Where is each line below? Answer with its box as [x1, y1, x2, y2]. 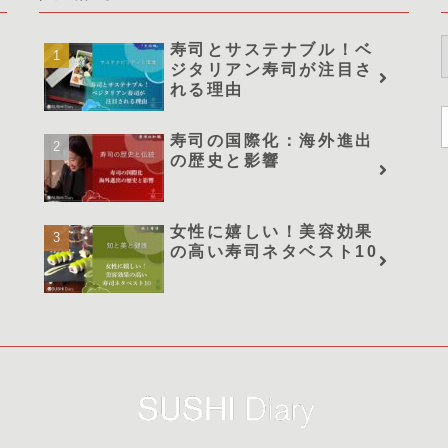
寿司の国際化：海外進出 [169, 131, 374, 149]
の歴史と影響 [169, 151, 281, 169]
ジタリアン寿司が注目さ [169, 60, 374, 78]
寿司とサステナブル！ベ [169, 40, 374, 58]
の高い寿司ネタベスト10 [169, 243, 379, 261]
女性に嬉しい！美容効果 [169, 223, 374, 241]
